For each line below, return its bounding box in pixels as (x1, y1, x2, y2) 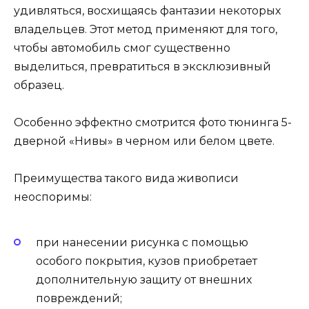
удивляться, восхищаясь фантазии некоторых (14, 3, 281, 17)
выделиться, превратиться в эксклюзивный (14, 59, 271, 73)
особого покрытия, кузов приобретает (36, 254, 257, 268)
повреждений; (36, 291, 122, 305)
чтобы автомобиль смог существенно (14, 41, 230, 54)
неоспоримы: (14, 190, 92, 204)
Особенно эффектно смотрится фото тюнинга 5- (14, 116, 292, 129)
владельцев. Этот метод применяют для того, (14, 22, 277, 36)
